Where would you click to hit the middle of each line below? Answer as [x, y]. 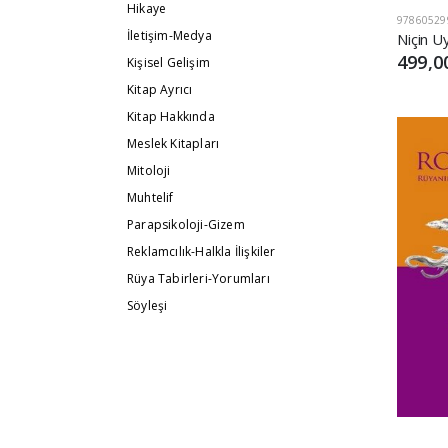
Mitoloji [149, 171]
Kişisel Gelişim [168, 63]
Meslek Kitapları [173, 144]
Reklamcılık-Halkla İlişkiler [201, 252]
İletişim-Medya [169, 36]
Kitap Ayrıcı [160, 90]
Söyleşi [147, 306]
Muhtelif [150, 198]
